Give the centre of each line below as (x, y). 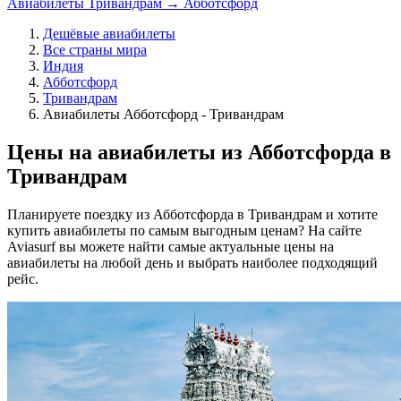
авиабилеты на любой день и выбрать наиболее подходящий (192, 262)
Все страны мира (95, 49)
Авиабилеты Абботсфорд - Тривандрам (163, 114)
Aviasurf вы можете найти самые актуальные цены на (171, 246)
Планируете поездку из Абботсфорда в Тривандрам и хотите (192, 214)
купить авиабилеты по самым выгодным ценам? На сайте (184, 230)
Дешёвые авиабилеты (109, 33)
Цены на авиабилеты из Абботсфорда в (199, 152)
